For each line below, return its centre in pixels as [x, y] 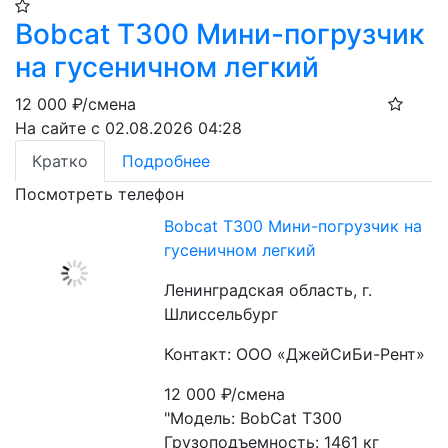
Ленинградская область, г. [268, 290]
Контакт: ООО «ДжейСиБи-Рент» [295, 354]
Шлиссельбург [221, 314]
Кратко [60, 161]
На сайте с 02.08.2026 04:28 [128, 128]
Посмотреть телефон [99, 194]
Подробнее [166, 161]
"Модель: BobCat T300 [253, 418]
